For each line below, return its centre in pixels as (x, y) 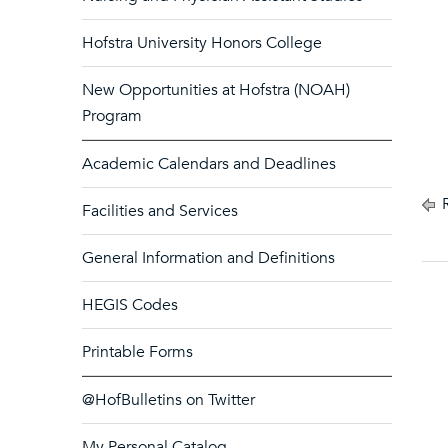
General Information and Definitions (208, 258)
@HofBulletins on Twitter (168, 400)
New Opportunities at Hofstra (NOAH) (216, 90)
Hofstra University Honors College (202, 43)
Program (112, 116)
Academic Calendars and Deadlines (209, 164)
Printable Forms (137, 352)
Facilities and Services (160, 211)
